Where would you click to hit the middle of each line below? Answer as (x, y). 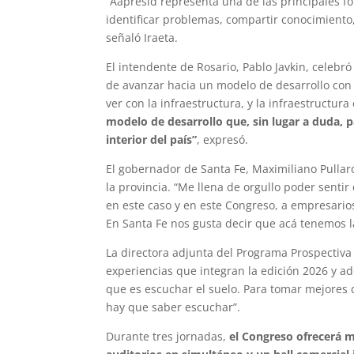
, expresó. (223, 139)
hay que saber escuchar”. (173, 307)
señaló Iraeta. (142, 37)
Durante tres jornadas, (168, 336)
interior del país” (152, 139)
